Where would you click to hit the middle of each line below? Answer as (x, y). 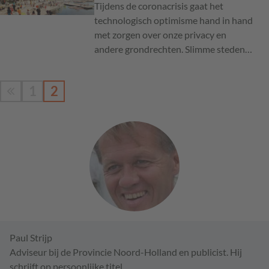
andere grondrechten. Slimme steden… (173, 49)
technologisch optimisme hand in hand (173, 20)
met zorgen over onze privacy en (160, 35)
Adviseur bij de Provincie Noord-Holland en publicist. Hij (126, 252)
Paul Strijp (31, 237)
